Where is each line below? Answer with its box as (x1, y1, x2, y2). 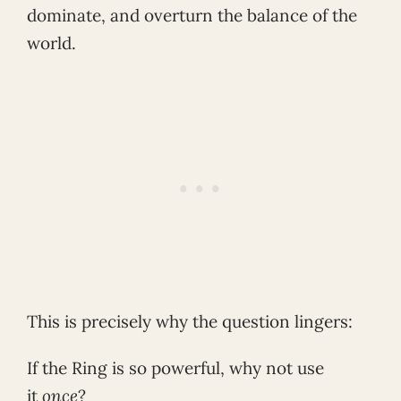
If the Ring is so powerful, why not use (27, 357, 324, 380)
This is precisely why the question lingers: (27, 311, 353, 333)
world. (27, 31, 76, 54)
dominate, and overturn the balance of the (27, 4, 357, 26)
